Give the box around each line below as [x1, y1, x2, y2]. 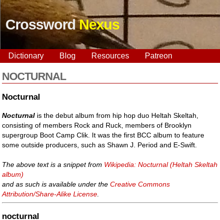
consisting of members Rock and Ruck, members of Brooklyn [2, 121, 192, 129]
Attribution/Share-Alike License [2, 190, 98, 198]
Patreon [145, 52, 172, 60]
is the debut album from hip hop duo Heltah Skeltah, [35, 111, 199, 119]
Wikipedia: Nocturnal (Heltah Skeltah [104, 160, 218, 168]
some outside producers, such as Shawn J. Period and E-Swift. [2, 140, 197, 149]
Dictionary [8, 52, 44, 60]
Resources [91, 52, 129, 60]
